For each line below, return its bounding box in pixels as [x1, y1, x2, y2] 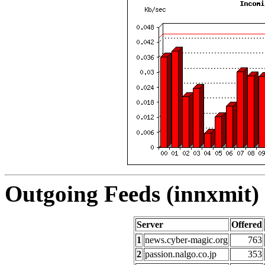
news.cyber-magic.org [145, 235, 228, 245]
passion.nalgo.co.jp [145, 249, 216, 260]
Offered [231, 219, 262, 230]
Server [137, 219, 163, 230]
